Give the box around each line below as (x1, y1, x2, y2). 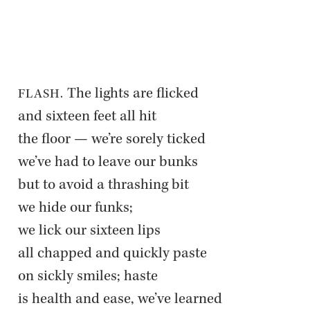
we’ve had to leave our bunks (17, 155, 205, 171)
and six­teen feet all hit (17, 109, 163, 125)
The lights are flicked (63, 86, 206, 102)
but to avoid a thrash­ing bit (17, 178, 196, 194)
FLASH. (17, 88, 64, 102)
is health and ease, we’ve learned (17, 292, 229, 308)
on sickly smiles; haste (17, 269, 165, 285)
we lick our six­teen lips (17, 224, 167, 239)
